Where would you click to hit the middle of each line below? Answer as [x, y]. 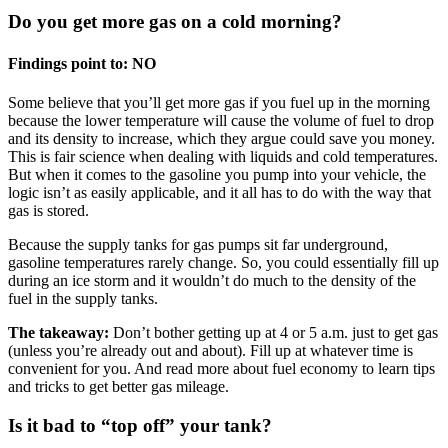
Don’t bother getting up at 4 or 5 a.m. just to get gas [273, 332]
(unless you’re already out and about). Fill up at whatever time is [210, 350]
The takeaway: [58, 332]
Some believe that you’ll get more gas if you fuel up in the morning [219, 102]
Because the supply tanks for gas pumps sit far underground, [198, 244]
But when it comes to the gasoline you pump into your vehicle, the [217, 174]
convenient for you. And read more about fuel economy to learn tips [221, 368]
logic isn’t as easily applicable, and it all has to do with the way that [219, 192]
